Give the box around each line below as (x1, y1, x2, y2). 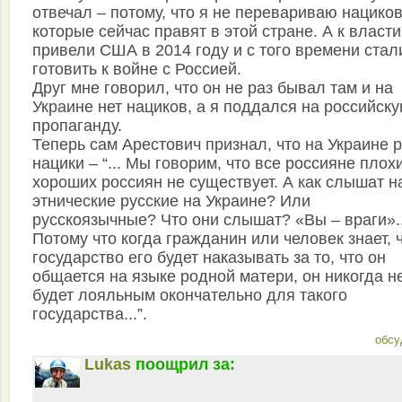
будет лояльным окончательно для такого (32, 286, 347, 304)
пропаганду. (32, 117, 122, 135)
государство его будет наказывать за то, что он (32, 249, 386, 267)
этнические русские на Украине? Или (32, 192, 310, 210)
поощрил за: (135, 355, 235, 373)
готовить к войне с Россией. (32, 60, 241, 78)
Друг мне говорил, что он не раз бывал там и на (32, 79, 393, 97)
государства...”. (32, 305, 147, 323)
